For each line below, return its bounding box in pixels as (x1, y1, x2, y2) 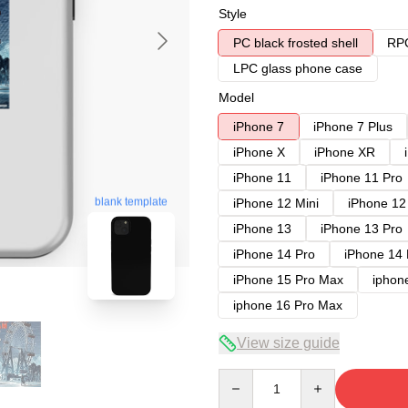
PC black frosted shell (233, 36, 358, 50)
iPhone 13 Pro (321, 221, 403, 236)
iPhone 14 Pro (233, 247, 315, 261)
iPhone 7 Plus (313, 119, 393, 134)
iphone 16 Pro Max (233, 298, 342, 312)
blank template (95, 195, 168, 209)
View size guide (237, 335, 340, 351)
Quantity (218, 370, 266, 384)
